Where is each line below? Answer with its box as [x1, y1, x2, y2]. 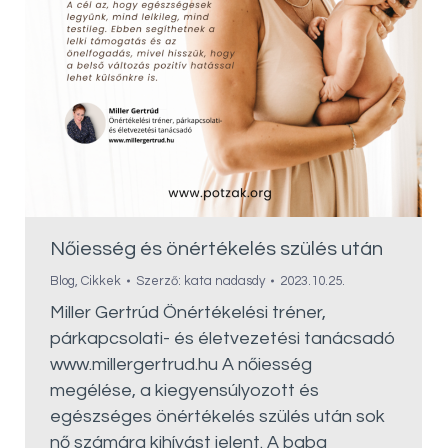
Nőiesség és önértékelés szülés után [50, 239, 383, 259]
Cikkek [81, 274, 121, 288]
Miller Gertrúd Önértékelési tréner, [50, 303, 326, 322]
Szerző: [136, 274, 184, 288]
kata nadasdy [184, 274, 265, 288]
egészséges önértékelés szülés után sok [50, 407, 385, 426]
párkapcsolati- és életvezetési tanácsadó [50, 329, 396, 348]
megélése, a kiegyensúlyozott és [50, 381, 319, 400]
